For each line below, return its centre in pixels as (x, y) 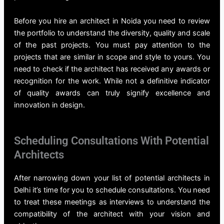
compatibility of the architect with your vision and (112, 214)
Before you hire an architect (62, 21)
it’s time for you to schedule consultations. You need (121, 190)
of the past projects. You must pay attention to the (112, 45)
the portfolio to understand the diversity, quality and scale (112, 33)
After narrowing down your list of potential (89, 178)
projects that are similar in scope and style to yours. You (112, 57)
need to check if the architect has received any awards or (112, 69)
